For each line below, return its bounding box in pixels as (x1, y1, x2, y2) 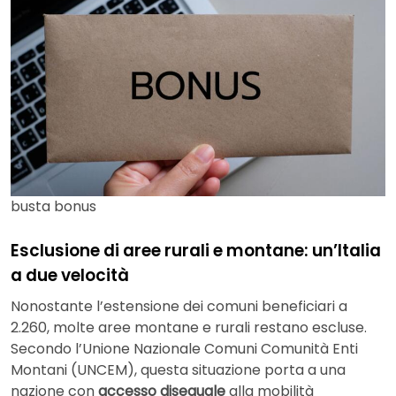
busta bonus (11, 195, 96, 217)
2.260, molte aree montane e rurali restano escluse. (11, 317, 367, 339)
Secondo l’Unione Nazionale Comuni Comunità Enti (11, 339, 358, 360)
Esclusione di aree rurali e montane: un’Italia (11, 238, 381, 263)
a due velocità (11, 263, 129, 287)
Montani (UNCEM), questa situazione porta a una (11, 360, 346, 381)
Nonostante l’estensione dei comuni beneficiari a (11, 296, 347, 317)
